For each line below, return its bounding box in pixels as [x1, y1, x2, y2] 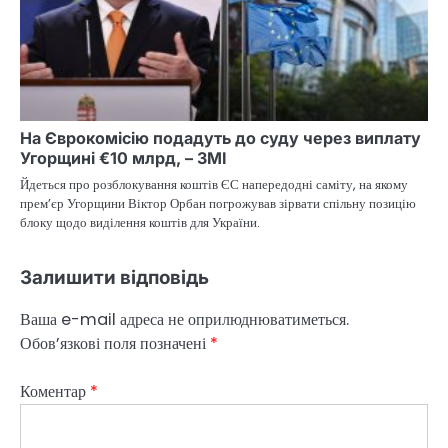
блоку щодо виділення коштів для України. [20, 212, 260, 232]
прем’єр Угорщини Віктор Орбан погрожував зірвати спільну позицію [20, 193, 416, 213]
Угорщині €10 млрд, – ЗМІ [20, 147, 227, 168]
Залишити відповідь [20, 265, 209, 289]
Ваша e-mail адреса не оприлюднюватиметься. [20, 307, 349, 331]
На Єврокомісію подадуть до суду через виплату [20, 127, 421, 148]
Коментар [20, 379, 90, 403]
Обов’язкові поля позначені [20, 331, 210, 355]
